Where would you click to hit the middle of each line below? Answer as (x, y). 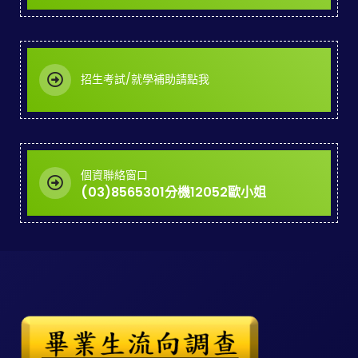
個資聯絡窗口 (114, 175)
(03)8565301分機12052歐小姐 (173, 192)
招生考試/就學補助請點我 (145, 80)
